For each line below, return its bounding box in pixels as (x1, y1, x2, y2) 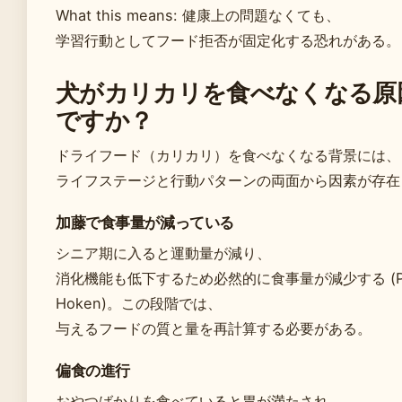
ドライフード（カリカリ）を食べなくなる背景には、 (56, 146, 400, 165)
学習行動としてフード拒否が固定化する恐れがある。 (56, 31, 400, 50)
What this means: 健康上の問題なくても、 (56, 6, 340, 25)
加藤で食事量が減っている (56, 214, 234, 232)
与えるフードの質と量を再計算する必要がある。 (56, 319, 371, 338)
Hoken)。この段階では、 (56, 294, 222, 313)
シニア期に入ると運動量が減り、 (56, 244, 271, 263)
